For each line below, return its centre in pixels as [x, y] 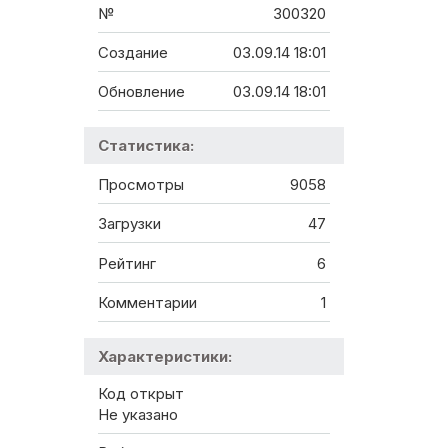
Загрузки [129, 224]
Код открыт [141, 394]
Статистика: [146, 146]
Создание [133, 53]
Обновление [141, 92]
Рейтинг [127, 263]
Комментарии [147, 303]
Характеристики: [165, 357]
